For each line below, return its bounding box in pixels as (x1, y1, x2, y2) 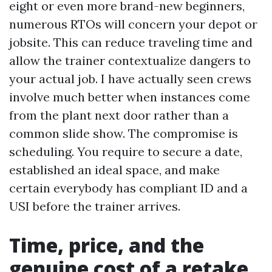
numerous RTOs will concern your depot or (9, 16, 257, 32)
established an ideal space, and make (9, 161, 220, 177)
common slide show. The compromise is (9, 125, 238, 141)
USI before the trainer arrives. (9, 198, 180, 214)
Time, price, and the (9, 231, 204, 258)
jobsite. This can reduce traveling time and (9, 34, 253, 50)
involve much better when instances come (9, 89, 250, 104)
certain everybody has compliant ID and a (9, 180, 248, 195)
